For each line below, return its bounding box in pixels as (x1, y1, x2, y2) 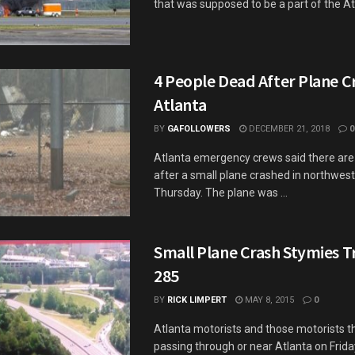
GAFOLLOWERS (167, 123, 231, 134)
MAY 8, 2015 (242, 294, 294, 305)
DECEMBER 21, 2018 (246, 123, 330, 134)
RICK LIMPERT (167, 294, 227, 305)
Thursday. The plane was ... (154, 185, 288, 199)
